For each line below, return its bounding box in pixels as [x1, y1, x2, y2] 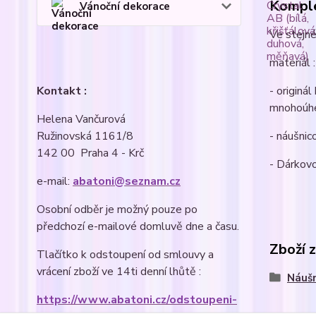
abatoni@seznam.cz [73, 174, 181, 190]
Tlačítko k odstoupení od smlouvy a [37, 247, 214, 263]
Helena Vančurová [37, 111, 126, 128]
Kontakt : [37, 83, 87, 99]
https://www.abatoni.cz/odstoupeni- [37, 292, 237, 308]
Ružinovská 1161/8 [37, 128, 133, 145]
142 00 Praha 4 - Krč [37, 145, 169, 162]
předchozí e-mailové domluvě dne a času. [37, 219, 239, 235]
